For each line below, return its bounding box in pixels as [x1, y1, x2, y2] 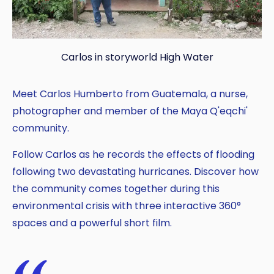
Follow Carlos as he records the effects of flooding [12, 147, 254, 162]
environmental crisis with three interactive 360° [12, 199, 241, 213]
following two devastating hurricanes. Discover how [12, 165, 259, 179]
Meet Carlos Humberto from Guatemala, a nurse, [12, 87, 248, 102]
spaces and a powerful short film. [12, 216, 172, 231]
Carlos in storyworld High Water [61, 50, 213, 65]
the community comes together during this [12, 182, 220, 196]
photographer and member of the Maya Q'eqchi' [12, 104, 248, 119]
